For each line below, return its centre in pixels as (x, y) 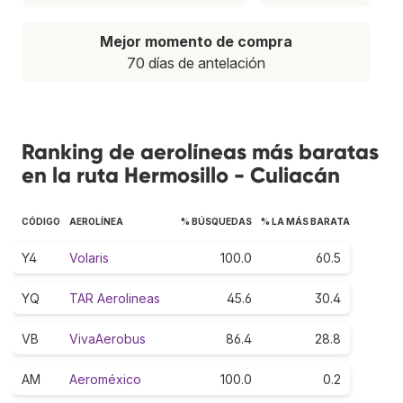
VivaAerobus (107, 338)
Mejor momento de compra (196, 41)
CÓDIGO (41, 221)
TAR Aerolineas (115, 298)
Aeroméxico (105, 379)
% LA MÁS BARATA (305, 221)
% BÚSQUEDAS (216, 221)
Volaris (89, 257)
